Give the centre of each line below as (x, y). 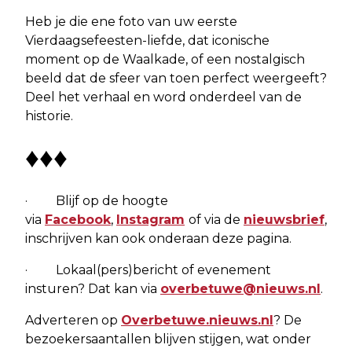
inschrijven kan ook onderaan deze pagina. (158, 239)
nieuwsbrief (284, 220)
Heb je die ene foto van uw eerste (131, 22)
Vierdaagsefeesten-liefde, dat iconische (147, 41)
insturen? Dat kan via (93, 289)
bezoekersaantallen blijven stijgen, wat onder (168, 339)
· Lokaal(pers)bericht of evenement (148, 270)
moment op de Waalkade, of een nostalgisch (165, 60)
